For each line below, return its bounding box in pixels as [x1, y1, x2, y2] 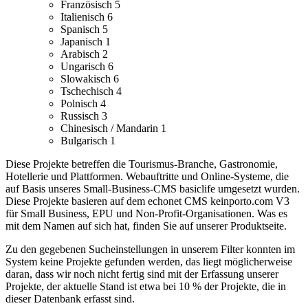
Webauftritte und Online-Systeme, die [126, 170, 289, 183]
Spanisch [60, 23, 102, 36]
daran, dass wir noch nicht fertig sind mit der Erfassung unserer [5, 268, 278, 280]
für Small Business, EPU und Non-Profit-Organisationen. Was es [5, 208, 287, 220]
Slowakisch [60, 73, 113, 85]
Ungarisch [60, 60, 108, 73]
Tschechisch [60, 85, 116, 98]
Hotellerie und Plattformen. [5, 170, 123, 183]
